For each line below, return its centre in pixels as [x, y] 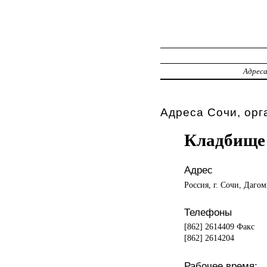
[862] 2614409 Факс [219, 227]
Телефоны [208, 212]
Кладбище [224, 140]
